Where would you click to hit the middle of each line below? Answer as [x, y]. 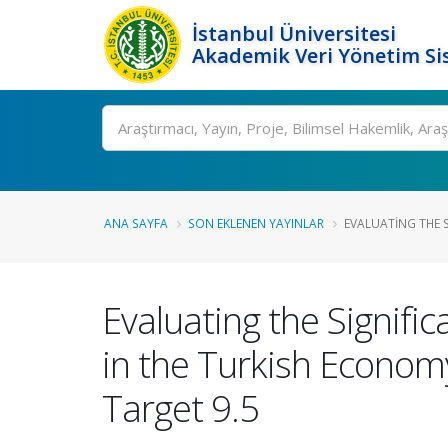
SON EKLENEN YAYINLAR [256, 223]
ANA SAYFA [136, 223]
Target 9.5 [180, 408]
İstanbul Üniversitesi [294, 33]
